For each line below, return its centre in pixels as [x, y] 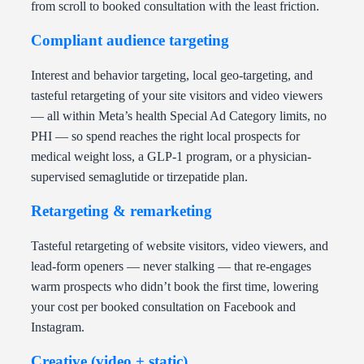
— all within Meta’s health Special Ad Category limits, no [179, 116]
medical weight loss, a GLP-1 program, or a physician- [171, 157]
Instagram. [58, 327]
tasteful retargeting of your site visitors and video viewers [177, 96]
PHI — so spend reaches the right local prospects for [165, 136]
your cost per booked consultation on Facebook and [163, 307]
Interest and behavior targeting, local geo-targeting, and [172, 76]
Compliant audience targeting [130, 41]
